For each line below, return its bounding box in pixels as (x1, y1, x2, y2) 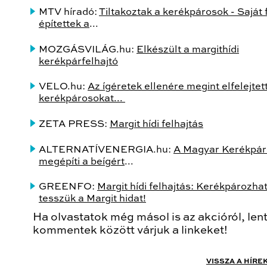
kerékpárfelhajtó (39, 56, 118, 67)
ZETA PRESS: (39, 119, 110, 129)
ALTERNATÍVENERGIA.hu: (39, 144, 173, 155)
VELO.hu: (39, 82, 88, 92)
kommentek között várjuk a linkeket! (33, 225, 228, 237)
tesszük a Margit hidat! (39, 194, 146, 204)
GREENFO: (39, 182, 97, 193)
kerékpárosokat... (39, 94, 125, 104)
